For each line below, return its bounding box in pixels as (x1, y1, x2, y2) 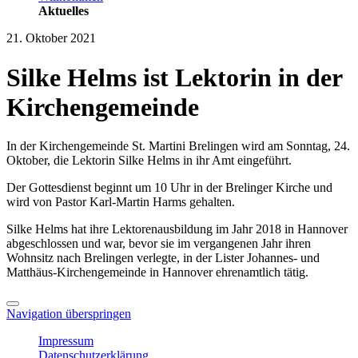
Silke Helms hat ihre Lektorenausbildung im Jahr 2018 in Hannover (6, 222, 348, 237)
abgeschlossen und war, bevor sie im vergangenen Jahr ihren (6, 237, 311, 251)
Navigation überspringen (6, 307, 131, 321)
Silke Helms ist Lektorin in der (6, 62, 342, 92)
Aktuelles (38, 4, 89, 18)
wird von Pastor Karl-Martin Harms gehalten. (6, 195, 235, 209)
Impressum (38, 334, 93, 348)
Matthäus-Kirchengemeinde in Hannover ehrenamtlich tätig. (6, 265, 308, 280)
